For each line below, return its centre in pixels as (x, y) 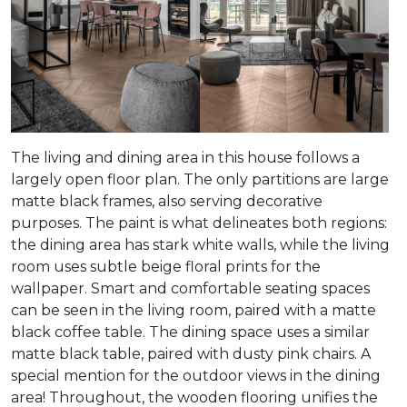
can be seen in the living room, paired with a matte (194, 310)
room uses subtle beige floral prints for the (166, 266)
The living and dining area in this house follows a (185, 157)
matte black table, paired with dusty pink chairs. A (191, 353)
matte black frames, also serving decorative (167, 201)
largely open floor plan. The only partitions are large (200, 179)
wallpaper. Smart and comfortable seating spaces (190, 288)
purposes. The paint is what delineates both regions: (199, 223)
